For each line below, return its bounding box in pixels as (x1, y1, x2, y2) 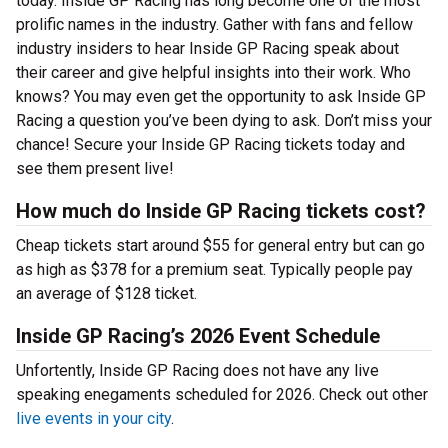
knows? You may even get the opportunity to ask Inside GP (16, 87, 426, 106)
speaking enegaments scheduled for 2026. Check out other (16, 385, 428, 404)
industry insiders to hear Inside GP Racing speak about (16, 39, 399, 58)
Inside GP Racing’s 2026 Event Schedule (16, 324, 380, 348)
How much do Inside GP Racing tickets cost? (16, 199, 426, 223)
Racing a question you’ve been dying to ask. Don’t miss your (16, 111, 432, 130)
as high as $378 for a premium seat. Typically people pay (16, 260, 413, 279)
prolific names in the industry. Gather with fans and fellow (16, 15, 413, 34)
